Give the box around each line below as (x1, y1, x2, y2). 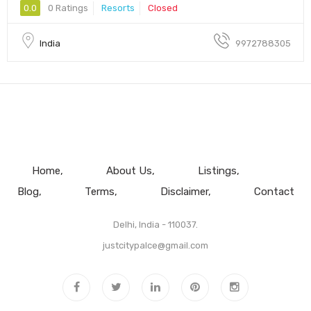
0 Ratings (46, 3, 88, 13)
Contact (253, 185, 294, 198)
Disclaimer (160, 185, 208, 198)
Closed (148, 3, 178, 13)
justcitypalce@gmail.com (103, 240, 208, 251)
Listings (197, 165, 237, 177)
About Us (106, 165, 152, 177)
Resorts (101, 3, 135, 13)
